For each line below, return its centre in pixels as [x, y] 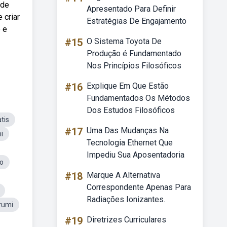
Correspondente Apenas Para [139, 187]
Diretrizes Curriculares [126, 220]
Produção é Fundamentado [134, 53]
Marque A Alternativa [123, 175]
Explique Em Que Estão [128, 86]
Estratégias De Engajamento [137, 21]
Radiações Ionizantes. [126, 199]
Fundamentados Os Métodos [138, 98]
